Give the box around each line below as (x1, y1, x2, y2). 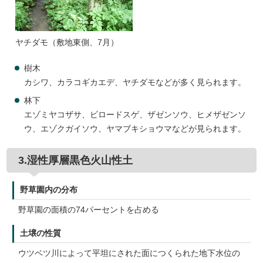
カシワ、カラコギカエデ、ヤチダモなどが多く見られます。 (24, 78, 247, 87)
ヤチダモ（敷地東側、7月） (15, 38, 119, 47)
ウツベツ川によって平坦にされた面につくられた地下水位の (18, 249, 241, 258)
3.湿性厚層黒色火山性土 (18, 154, 133, 166)
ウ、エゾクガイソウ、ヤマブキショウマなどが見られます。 (24, 124, 247, 133)
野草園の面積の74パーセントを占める (18, 205, 160, 214)
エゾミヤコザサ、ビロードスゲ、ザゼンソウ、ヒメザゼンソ (24, 110, 247, 119)
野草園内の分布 (20, 186, 78, 194)
